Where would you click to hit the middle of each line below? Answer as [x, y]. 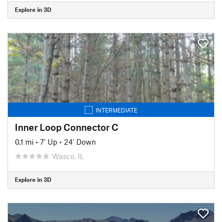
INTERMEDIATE [116, 110]
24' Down [80, 141]
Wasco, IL [68, 156]
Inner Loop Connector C [67, 127]
